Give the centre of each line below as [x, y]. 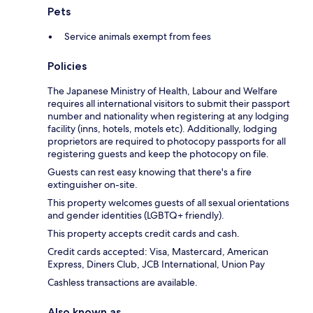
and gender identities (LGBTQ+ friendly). [136, 215]
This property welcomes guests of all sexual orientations [168, 202]
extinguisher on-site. [93, 184]
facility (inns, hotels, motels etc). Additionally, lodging [162, 128]
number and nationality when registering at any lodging [168, 116]
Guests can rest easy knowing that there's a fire [150, 172]
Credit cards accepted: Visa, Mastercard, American [158, 251]
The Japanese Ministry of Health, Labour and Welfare [162, 90]
